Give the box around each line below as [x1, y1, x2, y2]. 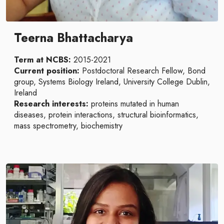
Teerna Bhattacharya [14, 29, 133, 46]
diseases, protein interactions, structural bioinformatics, [14, 109, 198, 120]
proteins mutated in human [88, 98, 179, 109]
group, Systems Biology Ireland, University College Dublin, [14, 76, 210, 87]
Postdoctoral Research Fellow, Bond [82, 65, 205, 76]
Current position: [14, 65, 82, 76]
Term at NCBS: [14, 54, 73, 65]
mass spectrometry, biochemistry [14, 120, 125, 131]
